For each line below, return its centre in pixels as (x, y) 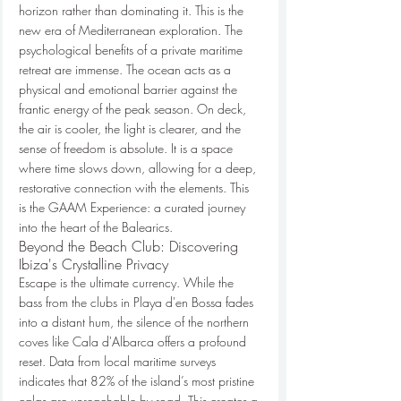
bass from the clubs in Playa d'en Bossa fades (138, 302)
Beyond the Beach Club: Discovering (131, 246)
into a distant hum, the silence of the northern (136, 322)
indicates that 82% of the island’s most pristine (138, 381)
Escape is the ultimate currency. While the (128, 282)
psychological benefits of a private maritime (132, 50)
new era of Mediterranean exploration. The (132, 30)
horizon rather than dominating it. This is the (133, 10)
